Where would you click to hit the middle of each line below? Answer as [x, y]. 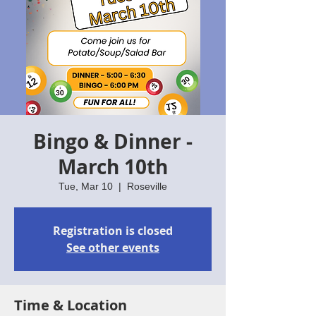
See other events [113, 248]
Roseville [147, 186]
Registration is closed [113, 231]
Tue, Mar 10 [86, 186]
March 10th [113, 167]
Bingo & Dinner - [113, 141]
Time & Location [71, 305]
